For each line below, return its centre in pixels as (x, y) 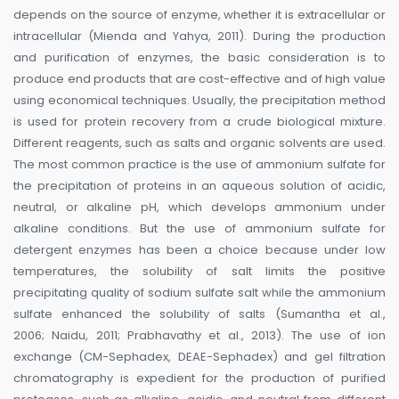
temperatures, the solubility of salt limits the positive (199, 272)
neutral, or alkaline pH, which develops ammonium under (199, 208)
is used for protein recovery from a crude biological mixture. (199, 122)
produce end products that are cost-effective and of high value (199, 79)
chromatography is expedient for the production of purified (199, 379)
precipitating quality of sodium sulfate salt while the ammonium (199, 293)
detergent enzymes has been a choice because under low (199, 250)
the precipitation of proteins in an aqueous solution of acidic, (199, 186)
